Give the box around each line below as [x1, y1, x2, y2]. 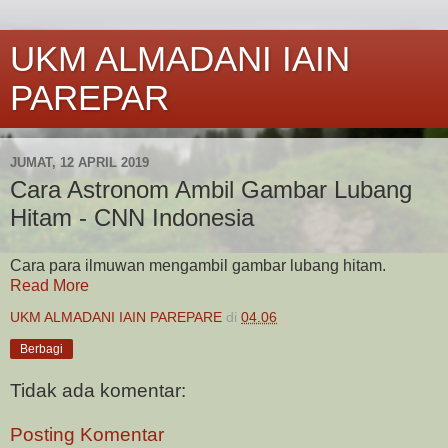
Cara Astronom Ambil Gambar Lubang [10, 176, 412, 203]
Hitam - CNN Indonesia [10, 204, 254, 231]
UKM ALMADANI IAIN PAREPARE [10, 308, 222, 325]
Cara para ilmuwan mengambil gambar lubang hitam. [10, 256, 386, 274]
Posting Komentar [10, 424, 164, 446]
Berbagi [20, 341, 63, 356]
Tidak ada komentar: [10, 380, 186, 402]
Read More [10, 276, 89, 294]
